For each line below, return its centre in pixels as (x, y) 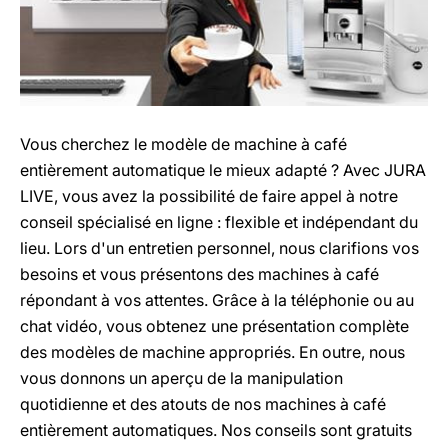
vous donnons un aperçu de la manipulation (181, 378)
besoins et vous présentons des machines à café (199, 274)
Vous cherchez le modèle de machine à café (183, 144)
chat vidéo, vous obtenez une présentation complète (214, 326)
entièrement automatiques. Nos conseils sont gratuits (216, 430)
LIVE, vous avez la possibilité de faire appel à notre (209, 196)
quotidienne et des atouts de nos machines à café (203, 404)
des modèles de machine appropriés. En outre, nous (212, 352)
